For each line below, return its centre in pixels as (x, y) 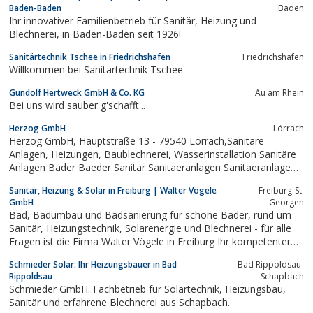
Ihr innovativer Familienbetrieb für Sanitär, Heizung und (105, 20)
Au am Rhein (279, 92)
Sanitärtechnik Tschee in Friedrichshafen (90, 57)
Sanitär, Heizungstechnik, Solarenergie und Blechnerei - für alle (28, 228)
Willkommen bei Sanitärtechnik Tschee (96, 69)
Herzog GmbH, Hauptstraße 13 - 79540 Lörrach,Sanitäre (44, 140)
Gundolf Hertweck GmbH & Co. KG (77, 92)
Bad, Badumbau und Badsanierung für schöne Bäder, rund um (21, 214)
